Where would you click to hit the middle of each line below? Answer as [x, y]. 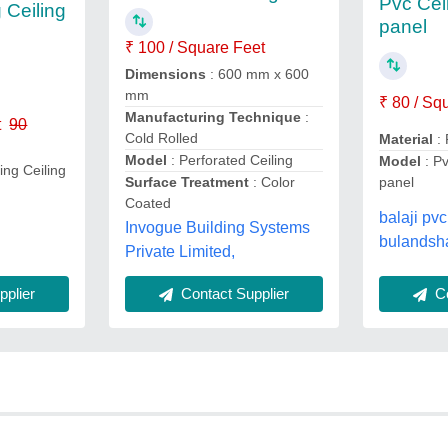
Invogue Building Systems [217, 227]
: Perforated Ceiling [229, 160]
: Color [273, 182]
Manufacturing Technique [214, 117]
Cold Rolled [161, 138]
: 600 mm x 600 [259, 74]
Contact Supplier [232, 293]
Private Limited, [179, 251]
